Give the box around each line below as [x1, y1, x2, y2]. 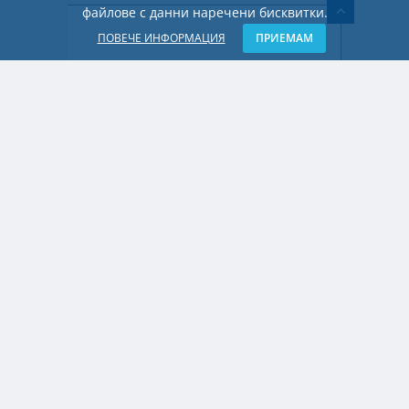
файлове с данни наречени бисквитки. [81, 4, 328, 21]
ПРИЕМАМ [255, 30, 313, 46]
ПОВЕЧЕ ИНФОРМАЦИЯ [97, 30, 225, 46]
